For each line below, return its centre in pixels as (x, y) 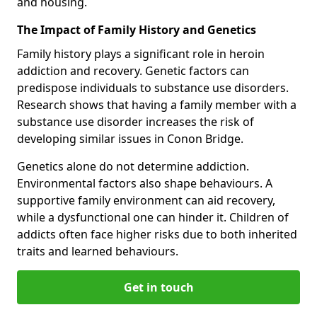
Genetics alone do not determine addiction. (133, 166)
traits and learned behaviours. (98, 251)
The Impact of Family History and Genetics (137, 29)
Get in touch (158, 287)
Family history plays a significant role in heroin (141, 53)
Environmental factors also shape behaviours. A (145, 183)
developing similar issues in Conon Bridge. (130, 138)
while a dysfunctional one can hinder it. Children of (153, 217)
